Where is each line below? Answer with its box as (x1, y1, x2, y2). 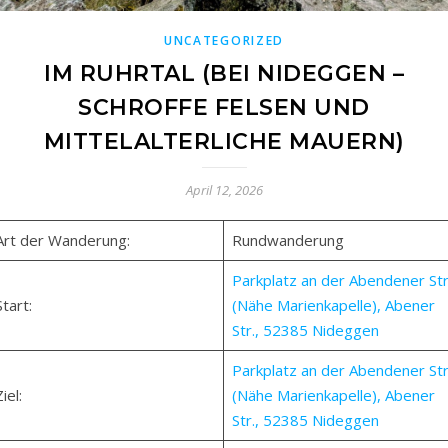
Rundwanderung (231, 230, 344, 250)
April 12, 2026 (185, 181, 263, 199)
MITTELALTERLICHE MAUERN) (43, 128, 405, 155)
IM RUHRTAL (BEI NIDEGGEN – (44, 60, 404, 87)
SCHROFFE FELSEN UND (78, 94, 370, 121)
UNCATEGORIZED (163, 32, 285, 49)
